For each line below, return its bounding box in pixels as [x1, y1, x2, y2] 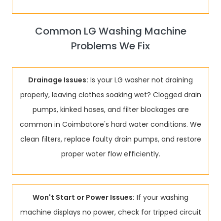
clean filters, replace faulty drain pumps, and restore [20, 134, 201, 144]
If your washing [135, 192, 188, 202]
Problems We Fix [71, 39, 150, 53]
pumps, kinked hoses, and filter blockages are [32, 105, 189, 114]
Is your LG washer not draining [88, 75, 193, 85]
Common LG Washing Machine [35, 24, 186, 38]
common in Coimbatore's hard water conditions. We [20, 119, 201, 129]
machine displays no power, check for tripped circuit [20, 207, 201, 217]
